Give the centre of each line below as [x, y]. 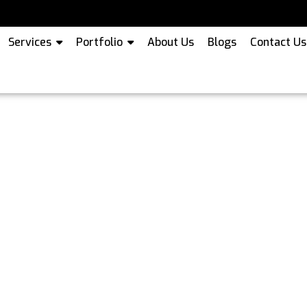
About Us [171, 42]
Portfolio [100, 42]
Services [30, 42]
